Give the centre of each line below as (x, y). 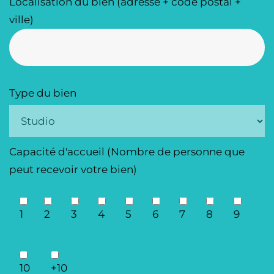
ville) (21, 20)
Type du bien (43, 93)
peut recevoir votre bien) (73, 170)
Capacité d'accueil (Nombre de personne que (127, 152)
